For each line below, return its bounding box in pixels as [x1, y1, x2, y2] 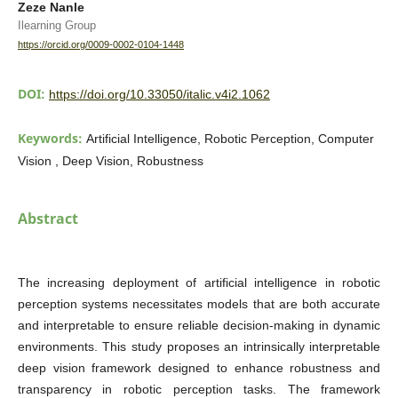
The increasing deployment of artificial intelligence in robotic [17, 275, 381, 290]
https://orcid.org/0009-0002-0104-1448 [17, 39, 184, 51]
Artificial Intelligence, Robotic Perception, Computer [85, 131, 374, 146]
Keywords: [17, 129, 86, 147]
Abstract [17, 208, 78, 228]
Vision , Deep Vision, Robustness [17, 153, 203, 168]
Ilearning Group [17, 19, 96, 33]
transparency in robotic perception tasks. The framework [17, 381, 381, 396]
